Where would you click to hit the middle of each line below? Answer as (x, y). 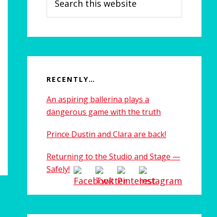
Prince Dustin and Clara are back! (106, 134)
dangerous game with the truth (104, 112)
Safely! (58, 169)
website (60, 20)
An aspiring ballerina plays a (98, 99)
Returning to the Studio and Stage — (113, 156)
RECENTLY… (71, 79)
